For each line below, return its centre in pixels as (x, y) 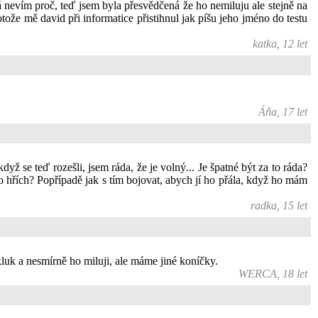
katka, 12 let (280, 44)
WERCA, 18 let (273, 274)
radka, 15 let (279, 205)
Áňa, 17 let (283, 112)
